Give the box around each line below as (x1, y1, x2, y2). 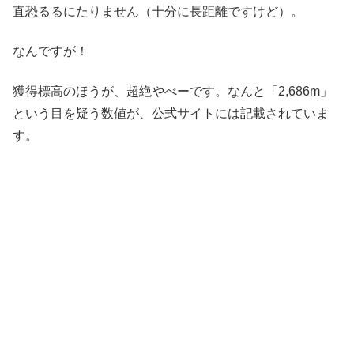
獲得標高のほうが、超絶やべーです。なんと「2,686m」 (13, 84, 333, 98)
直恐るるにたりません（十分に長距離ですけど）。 (13, 5, 303, 19)
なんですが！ (13, 44, 88, 58)
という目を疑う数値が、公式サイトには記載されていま (13, 106, 329, 120)
